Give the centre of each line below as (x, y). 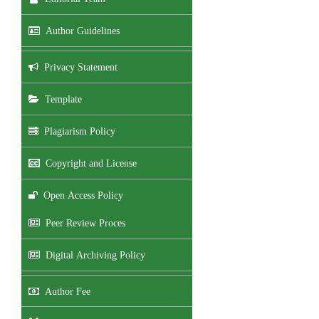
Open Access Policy (80, 195)
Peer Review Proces (83, 223)
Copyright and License (88, 163)
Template (61, 99)
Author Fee (65, 291)
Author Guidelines (80, 30)
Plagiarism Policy (77, 131)
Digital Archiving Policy (93, 255)
